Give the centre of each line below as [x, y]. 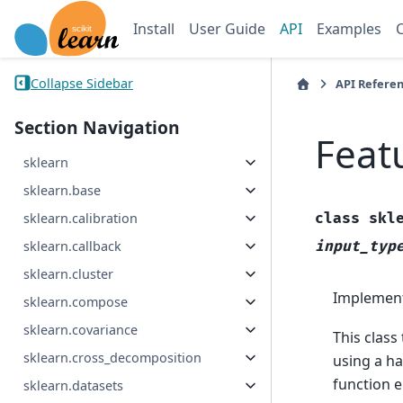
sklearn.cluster [69, 274]
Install [153, 29]
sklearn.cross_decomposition [113, 358]
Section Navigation [97, 128]
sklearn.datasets [74, 386]
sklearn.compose [76, 302]
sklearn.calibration [81, 219]
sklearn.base [63, 191]
